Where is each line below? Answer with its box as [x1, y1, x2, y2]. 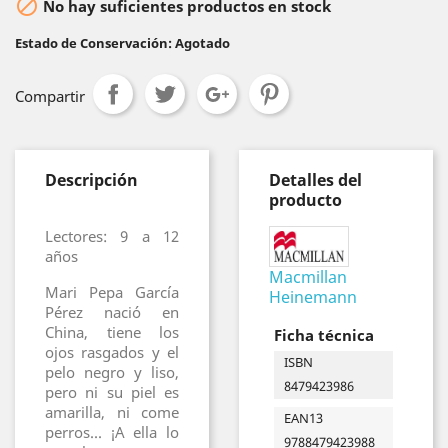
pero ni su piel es [45, 382, 179, 402]
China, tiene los [45, 322, 179, 342]
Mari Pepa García [45, 282, 179, 302]
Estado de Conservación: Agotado [15, 34, 230, 52]
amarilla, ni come [45, 402, 179, 422]
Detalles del [269, 169, 362, 191]
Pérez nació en [45, 302, 179, 322]
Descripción [45, 169, 138, 191]
